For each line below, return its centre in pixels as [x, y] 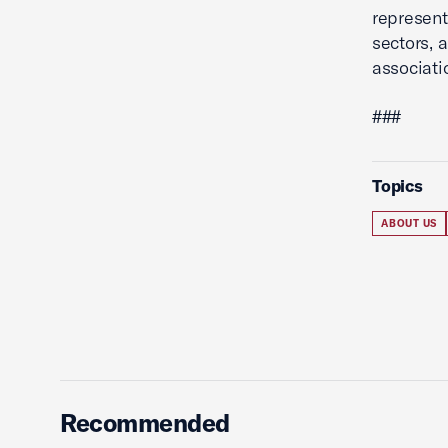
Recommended [145, 422]
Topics [397, 185]
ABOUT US [409, 223]
